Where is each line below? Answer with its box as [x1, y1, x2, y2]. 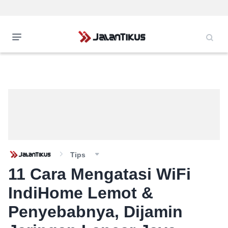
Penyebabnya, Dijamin [8, 203, 183, 221]
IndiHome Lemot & [8, 184, 153, 202]
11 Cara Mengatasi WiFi [8, 165, 191, 183]
